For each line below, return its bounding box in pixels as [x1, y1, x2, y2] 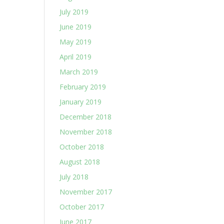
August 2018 [59, 157, 100, 166]
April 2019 [59, 52, 92, 61]
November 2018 [59, 127, 112, 136]
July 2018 [59, 172, 89, 181]
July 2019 [59, 7, 89, 16]
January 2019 [59, 97, 102, 106]
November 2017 [59, 187, 112, 196]
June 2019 [59, 22, 92, 31]
